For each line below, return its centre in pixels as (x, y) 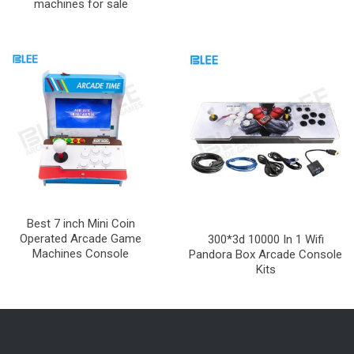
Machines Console (81, 253)
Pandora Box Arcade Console (265, 254)
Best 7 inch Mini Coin (81, 223)
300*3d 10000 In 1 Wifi (265, 239)
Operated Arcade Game (81, 238)
